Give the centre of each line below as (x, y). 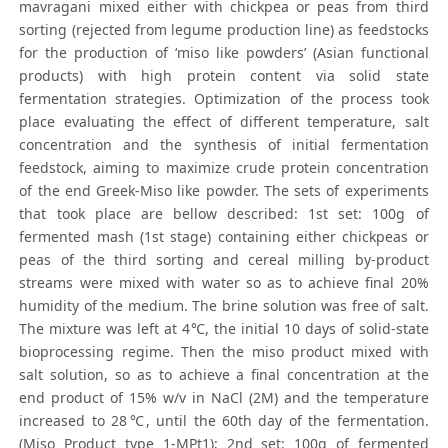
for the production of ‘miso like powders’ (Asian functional (224, 53)
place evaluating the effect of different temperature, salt (224, 122)
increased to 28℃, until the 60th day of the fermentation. (224, 421)
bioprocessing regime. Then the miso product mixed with (224, 352)
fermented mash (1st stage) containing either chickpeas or (224, 237)
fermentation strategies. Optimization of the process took (224, 99)
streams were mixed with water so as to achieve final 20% (224, 283)
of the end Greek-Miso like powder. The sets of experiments (224, 191)
